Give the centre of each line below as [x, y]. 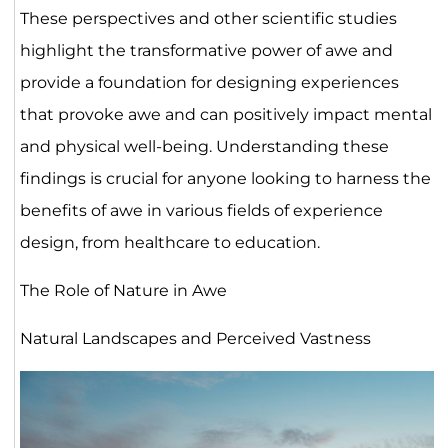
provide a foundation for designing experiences [209, 82]
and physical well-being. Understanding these [204, 146]
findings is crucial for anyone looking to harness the [225, 178]
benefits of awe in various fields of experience [201, 210]
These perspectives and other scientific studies [208, 18]
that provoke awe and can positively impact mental [225, 114]
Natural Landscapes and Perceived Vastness [195, 338]
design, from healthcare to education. [169, 242]
